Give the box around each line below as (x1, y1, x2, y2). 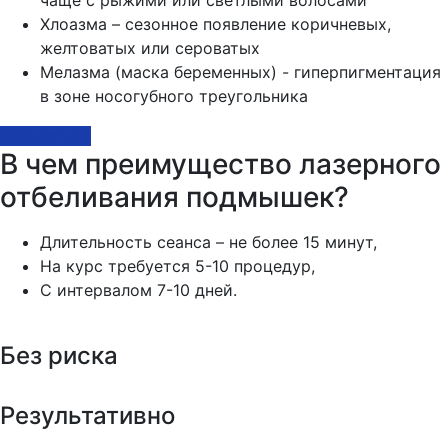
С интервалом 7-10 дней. (40, 279, 237, 300)
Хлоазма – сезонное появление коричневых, (40, 13, 391, 34)
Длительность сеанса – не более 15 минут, (40, 231, 377, 252)
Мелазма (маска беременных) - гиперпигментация (40, 61, 441, 82)
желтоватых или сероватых (40, 37, 260, 58)
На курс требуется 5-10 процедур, (40, 255, 315, 276)
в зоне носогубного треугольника (40, 85, 308, 106)
